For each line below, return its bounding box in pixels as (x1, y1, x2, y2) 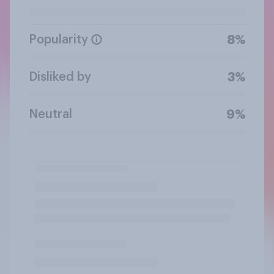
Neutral (29, 108, 72, 120)
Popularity (29, 33, 88, 46)
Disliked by (29, 70, 91, 83)
